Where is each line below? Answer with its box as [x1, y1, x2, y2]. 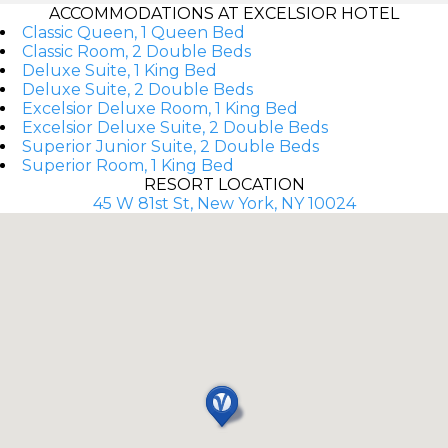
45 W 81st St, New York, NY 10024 [92, 193, 356, 213]
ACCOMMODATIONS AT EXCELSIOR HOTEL [49, 3, 399, 23]
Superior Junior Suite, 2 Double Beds [22, 136, 319, 156]
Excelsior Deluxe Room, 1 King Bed [22, 98, 298, 118]
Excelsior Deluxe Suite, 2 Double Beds [22, 117, 328, 137]
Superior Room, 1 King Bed [22, 155, 234, 175]
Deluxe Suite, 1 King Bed [22, 60, 217, 80]
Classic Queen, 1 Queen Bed [22, 22, 245, 42]
